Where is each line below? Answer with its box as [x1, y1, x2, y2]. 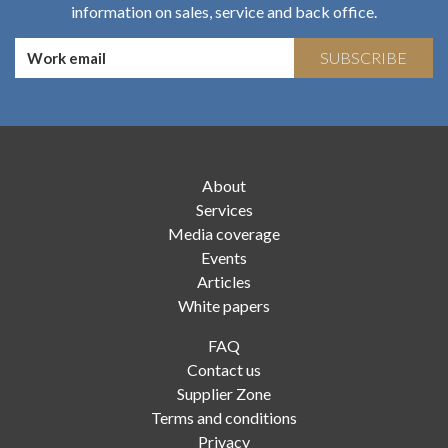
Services [195, 199, 253, 219]
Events [201, 247, 247, 267]
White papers [178, 295, 270, 315]
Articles [197, 271, 251, 291]
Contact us [187, 359, 261, 379]
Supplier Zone [177, 383, 271, 403]
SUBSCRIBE [319, 48, 407, 68]
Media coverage [168, 223, 280, 243]
